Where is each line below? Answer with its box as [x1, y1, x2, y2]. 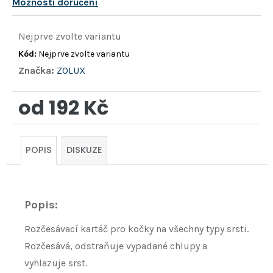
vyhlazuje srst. [24, 257, 87, 269]
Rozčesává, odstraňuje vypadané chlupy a [24, 240, 207, 252]
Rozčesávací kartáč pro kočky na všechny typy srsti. [24, 223, 249, 235]
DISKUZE [66, 144, 102, 157]
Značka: [18, 65, 57, 77]
